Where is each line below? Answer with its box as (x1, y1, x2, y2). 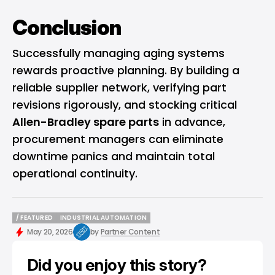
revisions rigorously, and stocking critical (12, 96, 237, 112)
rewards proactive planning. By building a (12, 62, 239, 78)
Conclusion (12, 14, 122, 40)
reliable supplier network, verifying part (12, 79, 227, 95)
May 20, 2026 (27, 226, 73, 237)
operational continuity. (12, 165, 137, 181)
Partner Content (100, 226, 160, 237)
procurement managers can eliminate (12, 131, 223, 147)
